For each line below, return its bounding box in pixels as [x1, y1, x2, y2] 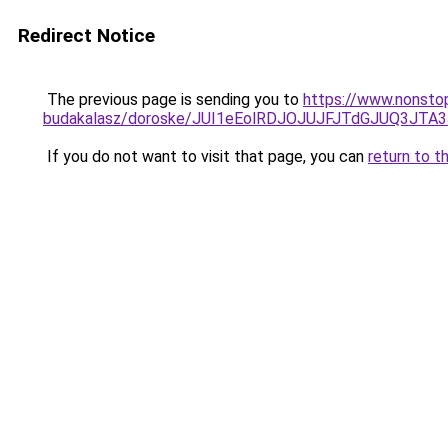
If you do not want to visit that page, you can [43, 147, 368, 166]
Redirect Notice [18, 24, 155, 47]
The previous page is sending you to [43, 90, 303, 109]
